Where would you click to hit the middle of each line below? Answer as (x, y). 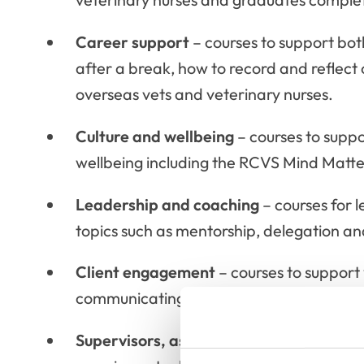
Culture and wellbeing (154, 136)
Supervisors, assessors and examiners (213, 340)
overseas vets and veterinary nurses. (204, 93)
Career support (132, 41)
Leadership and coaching (167, 204)
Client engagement (145, 272)
